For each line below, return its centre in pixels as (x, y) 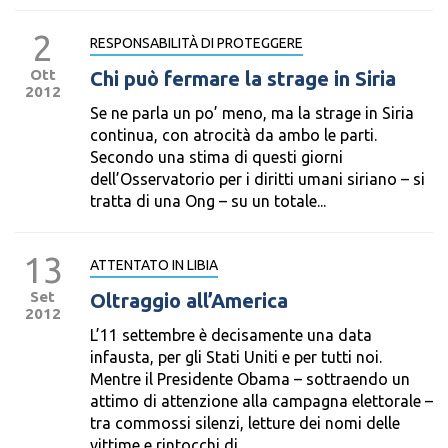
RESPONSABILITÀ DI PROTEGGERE (196, 43)
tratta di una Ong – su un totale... (208, 201)
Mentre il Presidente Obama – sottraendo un (250, 379)
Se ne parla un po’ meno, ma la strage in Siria (252, 113)
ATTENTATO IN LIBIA (154, 265)
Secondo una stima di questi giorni (216, 157)
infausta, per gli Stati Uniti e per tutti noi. (236, 357)
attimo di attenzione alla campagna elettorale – (261, 401)
